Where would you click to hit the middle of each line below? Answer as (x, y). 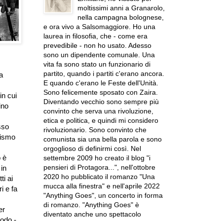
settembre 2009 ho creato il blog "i (97, 158)
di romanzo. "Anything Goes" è (91, 205)
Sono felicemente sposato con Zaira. (100, 92)
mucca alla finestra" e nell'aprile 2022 (101, 186)
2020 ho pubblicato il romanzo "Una (99, 177)
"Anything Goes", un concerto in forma (103, 195)
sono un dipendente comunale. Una (99, 55)
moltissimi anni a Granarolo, (121, 8)
